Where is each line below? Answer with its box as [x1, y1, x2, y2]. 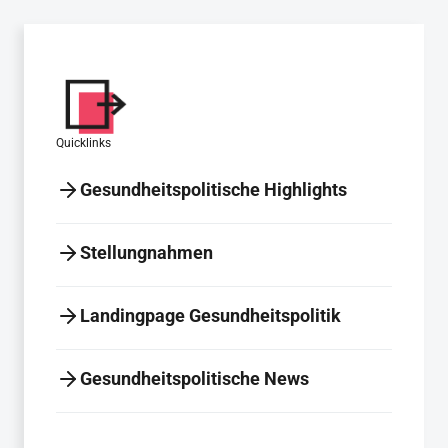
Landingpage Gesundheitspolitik [80, 305, 341, 326]
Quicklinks [56, 136, 111, 150]
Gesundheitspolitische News [80, 368, 309, 389]
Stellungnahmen [80, 242, 213, 263]
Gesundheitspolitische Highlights [80, 179, 347, 200]
